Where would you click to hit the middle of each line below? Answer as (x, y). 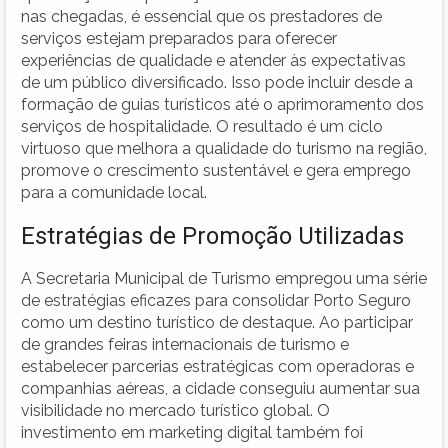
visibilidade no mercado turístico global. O (175, 410)
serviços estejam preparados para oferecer (179, 38)
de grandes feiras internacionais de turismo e (185, 344)
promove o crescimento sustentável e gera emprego (216, 170)
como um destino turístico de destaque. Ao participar (217, 322)
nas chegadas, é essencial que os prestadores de (201, 16)
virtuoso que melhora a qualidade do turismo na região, (224, 148)
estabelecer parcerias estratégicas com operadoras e (217, 366)
